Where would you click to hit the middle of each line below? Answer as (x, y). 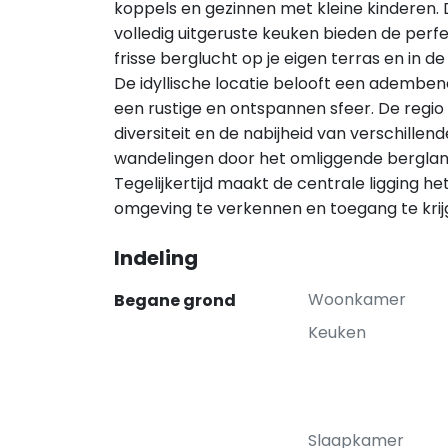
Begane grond (175, 300)
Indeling (156, 258)
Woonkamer (357, 299)
